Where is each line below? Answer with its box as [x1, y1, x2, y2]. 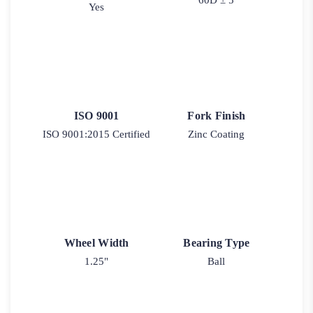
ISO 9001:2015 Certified [43, 128, 151, 140]
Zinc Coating [188, 128, 245, 140]
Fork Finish [187, 109, 246, 122]
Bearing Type [183, 237, 250, 249]
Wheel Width [64, 237, 129, 249]
